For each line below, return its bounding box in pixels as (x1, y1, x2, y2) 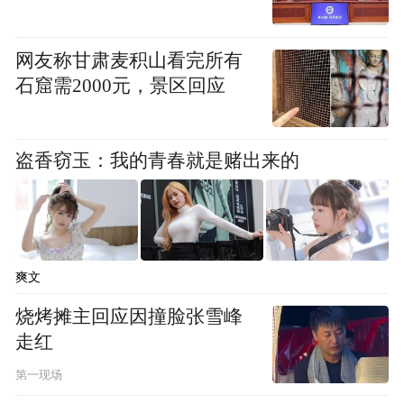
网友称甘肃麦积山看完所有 (15, 50, 243, 70)
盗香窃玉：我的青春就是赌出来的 (15, 151, 300, 171)
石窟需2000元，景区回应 (15, 75, 226, 96)
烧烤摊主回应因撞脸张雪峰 (15, 307, 243, 327)
